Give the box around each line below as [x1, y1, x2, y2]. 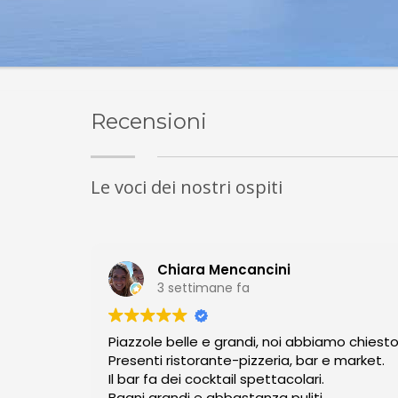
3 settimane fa [157, 279, 250, 297]
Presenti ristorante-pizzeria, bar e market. [108, 351, 385, 370]
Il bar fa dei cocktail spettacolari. [108, 370, 324, 388]
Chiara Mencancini [157, 260, 291, 279]
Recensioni [91, 108, 207, 134]
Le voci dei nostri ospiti [91, 175, 283, 199]
